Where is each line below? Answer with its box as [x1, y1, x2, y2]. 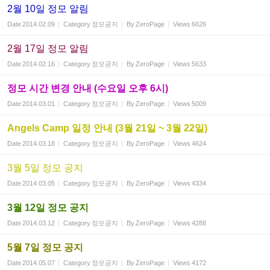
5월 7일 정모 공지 [7, 242, 83, 253]
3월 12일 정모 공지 [7, 202, 89, 213]
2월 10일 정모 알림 [7, 4, 89, 14]
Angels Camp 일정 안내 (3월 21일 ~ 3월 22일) [7, 123, 207, 133]
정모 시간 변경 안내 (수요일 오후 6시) [7, 83, 168, 93]
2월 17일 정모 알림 [7, 43, 89, 54]
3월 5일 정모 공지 [7, 163, 83, 173]
